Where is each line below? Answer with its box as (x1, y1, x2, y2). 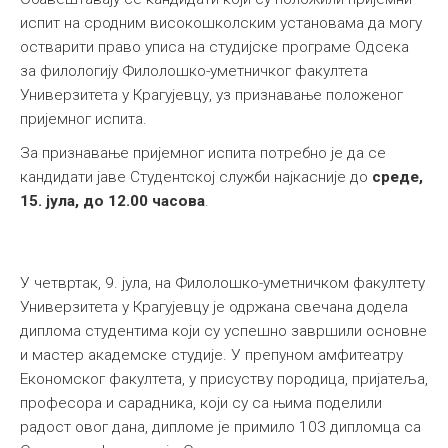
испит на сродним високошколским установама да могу (20, 14, 422, 33)
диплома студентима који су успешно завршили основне (20, 322, 427, 341)
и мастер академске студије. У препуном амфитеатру (20, 346, 403, 365)
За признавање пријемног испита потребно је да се (20, 144, 386, 163)
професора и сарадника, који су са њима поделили (20, 394, 382, 413)
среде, (372, 168, 423, 187)
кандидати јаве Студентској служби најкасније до (20, 168, 372, 187)
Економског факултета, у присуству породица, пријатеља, (20, 370, 428, 389)
